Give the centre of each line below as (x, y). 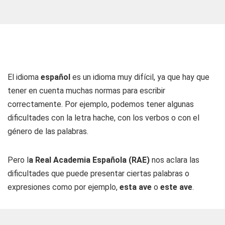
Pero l (18, 160)
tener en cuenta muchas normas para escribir (86, 91)
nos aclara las (176, 160)
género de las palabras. (48, 131)
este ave (176, 187)
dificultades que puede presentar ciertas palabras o (98, 174)
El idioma (24, 77)
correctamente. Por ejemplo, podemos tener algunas (101, 104)
